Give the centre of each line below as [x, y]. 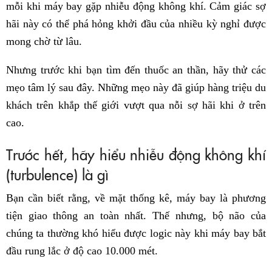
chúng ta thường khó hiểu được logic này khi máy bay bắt [136, 233]
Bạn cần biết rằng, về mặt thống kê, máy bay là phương [136, 198]
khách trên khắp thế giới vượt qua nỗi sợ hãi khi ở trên [136, 105]
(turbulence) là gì [57, 174]
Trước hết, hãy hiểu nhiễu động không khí [136, 154]
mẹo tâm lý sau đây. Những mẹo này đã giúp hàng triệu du [136, 88]
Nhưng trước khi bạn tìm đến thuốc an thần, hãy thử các [136, 70]
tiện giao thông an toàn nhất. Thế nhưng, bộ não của [136, 216]
